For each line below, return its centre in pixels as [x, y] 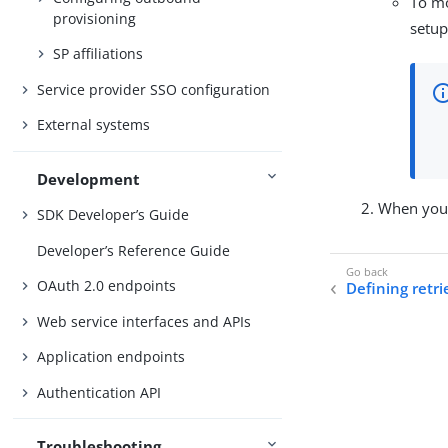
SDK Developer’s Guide [113, 215]
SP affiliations [98, 54]
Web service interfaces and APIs [144, 321]
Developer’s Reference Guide [134, 250]
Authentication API [99, 392]
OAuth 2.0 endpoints [107, 286]
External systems [94, 125]
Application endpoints [111, 357]
